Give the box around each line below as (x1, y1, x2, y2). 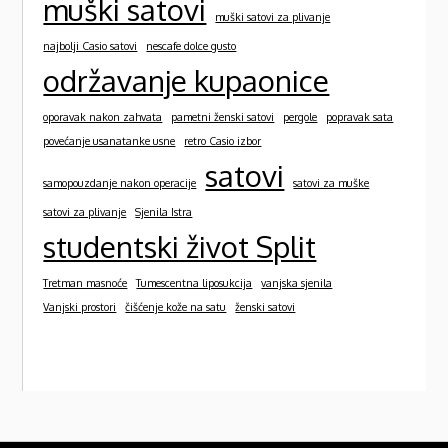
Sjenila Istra (135, 205, 193, 220)
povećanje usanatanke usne (43, 134, 176, 149)
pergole (283, 110, 318, 125)
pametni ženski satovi (171, 110, 275, 125)
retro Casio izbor (184, 134, 262, 149)
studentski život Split (43, 228, 317, 266)
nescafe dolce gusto (146, 39, 237, 54)
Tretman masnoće (43, 276, 128, 291)
